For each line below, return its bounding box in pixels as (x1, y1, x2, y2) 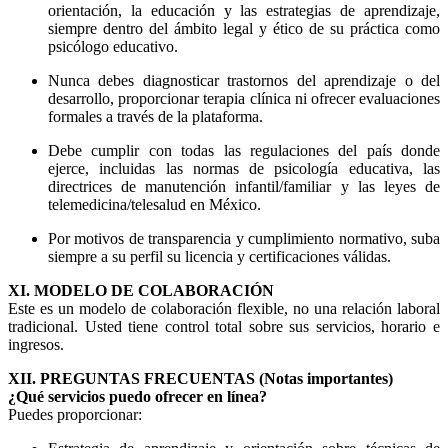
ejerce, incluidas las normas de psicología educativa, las (48, 160, 440, 178)
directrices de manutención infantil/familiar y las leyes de (48, 178, 440, 196)
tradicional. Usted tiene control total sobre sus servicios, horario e (8, 318, 440, 336)
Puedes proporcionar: (8, 406, 142, 424)
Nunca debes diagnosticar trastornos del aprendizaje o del (48, 72, 440, 90)
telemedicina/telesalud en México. (48, 196, 261, 214)
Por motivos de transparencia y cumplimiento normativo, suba (48, 230, 440, 248)
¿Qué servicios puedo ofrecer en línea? (8, 388, 267, 406)
